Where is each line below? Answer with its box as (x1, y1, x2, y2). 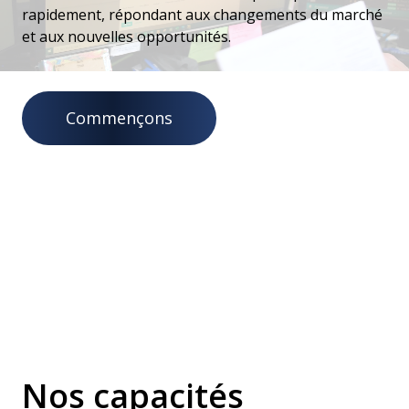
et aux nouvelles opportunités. (22, 26, 231, 47)
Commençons (66, 106, 173, 129)
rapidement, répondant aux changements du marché (22, 4, 383, 25)
